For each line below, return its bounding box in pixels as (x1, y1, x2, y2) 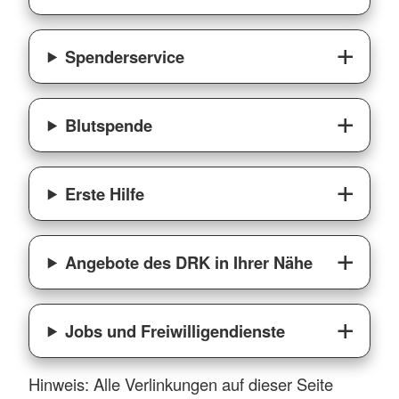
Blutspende (65, 112, 153, 137)
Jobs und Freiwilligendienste (65, 318, 286, 343)
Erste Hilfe (65, 181, 145, 206)
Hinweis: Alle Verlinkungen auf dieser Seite (28, 371, 333, 395)
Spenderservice (65, 44, 185, 69)
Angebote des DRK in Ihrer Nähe (65, 249, 313, 274)
